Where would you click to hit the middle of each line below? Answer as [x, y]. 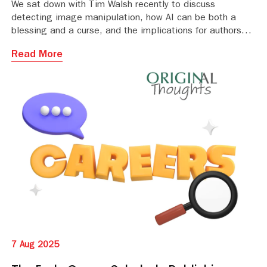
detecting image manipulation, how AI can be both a [124, 19]
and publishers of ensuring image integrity [101, 45]
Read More [37, 56]
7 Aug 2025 [35, 246]
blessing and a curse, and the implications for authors [126, 32]
